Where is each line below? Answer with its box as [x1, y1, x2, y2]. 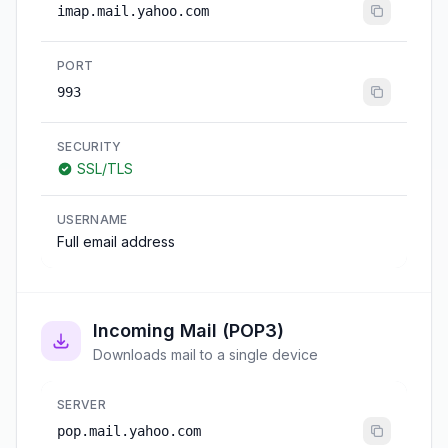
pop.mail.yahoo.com [57, 423, 201, 439]
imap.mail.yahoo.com [57, 3, 209, 19]
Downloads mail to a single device [93, 346, 318, 363]
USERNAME [57, 212, 128, 227]
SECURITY [57, 139, 122, 154]
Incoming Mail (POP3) [93, 320, 284, 341]
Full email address [57, 233, 175, 250]
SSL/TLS [77, 160, 133, 177]
